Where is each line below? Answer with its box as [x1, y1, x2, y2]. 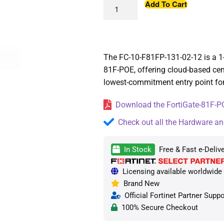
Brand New [119, 178, 159, 188]
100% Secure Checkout [117, 202, 198, 212]
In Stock [119, 145, 153, 154]
